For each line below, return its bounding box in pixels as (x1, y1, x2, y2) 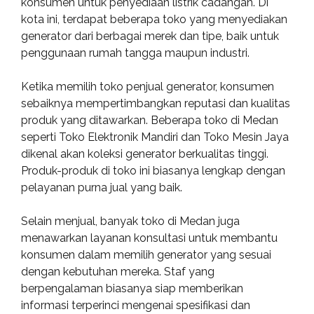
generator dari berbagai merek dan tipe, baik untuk (21, 29, 279, 43)
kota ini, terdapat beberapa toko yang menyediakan (21, 13, 287, 26)
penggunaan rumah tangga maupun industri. (21, 46, 250, 60)
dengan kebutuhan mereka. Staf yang (21, 265, 214, 278)
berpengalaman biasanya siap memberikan (21, 282, 243, 295)
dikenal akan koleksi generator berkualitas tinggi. (21, 147, 268, 161)
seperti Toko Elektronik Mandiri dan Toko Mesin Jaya (21, 130, 289, 144)
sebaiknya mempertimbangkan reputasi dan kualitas (21, 97, 290, 110)
